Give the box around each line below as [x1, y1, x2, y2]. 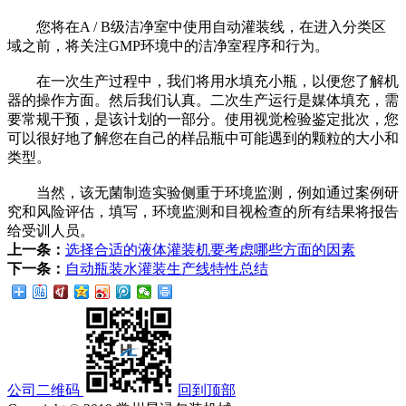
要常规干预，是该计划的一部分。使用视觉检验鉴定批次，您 [7, 111, 399, 128]
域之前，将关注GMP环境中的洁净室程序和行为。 [7, 38, 329, 54]
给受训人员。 [7, 223, 94, 239]
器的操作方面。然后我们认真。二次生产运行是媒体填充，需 [7, 92, 399, 109]
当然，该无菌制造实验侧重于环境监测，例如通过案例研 [7, 185, 399, 201]
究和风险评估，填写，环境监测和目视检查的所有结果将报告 [7, 204, 399, 220]
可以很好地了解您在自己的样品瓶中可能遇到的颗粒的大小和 [7, 130, 399, 147]
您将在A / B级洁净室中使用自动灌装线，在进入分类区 [7, 19, 386, 35]
